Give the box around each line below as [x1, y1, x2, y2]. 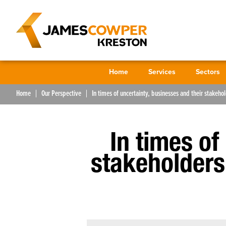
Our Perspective [41, 88, 81, 99]
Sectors [196, 68, 220, 77]
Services [148, 68, 176, 77]
